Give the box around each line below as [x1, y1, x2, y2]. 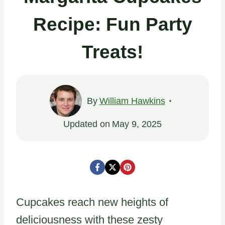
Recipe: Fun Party [33, 14, 192, 35]
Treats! [82, 42, 143, 62]
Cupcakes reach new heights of [16, 195, 168, 208]
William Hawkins [99, 95, 165, 106]
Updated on [63, 119, 110, 129]
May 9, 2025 [111, 119, 162, 129]
